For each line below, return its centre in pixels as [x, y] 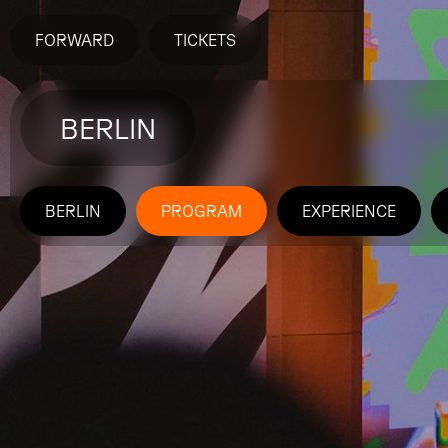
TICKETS [205, 40]
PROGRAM [201, 211]
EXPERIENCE [349, 211]
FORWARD [74, 40]
